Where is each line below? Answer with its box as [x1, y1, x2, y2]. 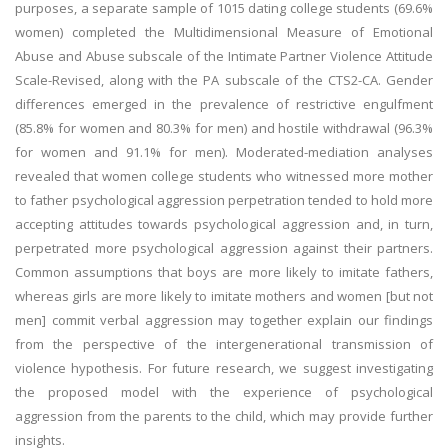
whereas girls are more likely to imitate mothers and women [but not [15, 287, 433, 305]
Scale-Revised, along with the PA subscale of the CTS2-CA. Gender [15, 71, 433, 89]
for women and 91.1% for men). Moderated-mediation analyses [15, 143, 433, 161]
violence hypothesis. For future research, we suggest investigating [15, 359, 433, 377]
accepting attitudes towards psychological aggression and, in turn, [15, 215, 433, 233]
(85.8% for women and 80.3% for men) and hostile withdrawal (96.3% [15, 119, 433, 137]
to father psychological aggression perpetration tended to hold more [15, 191, 433, 209]
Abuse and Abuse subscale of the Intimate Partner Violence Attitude [15, 47, 433, 65]
